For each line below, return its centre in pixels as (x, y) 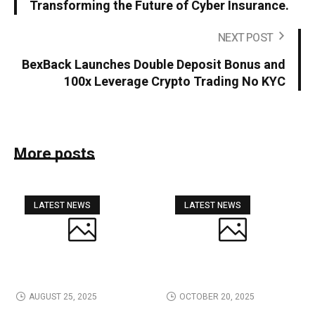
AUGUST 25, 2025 (63, 296)
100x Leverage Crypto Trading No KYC (175, 82)
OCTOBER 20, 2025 (217, 296)
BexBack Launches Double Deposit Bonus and (154, 65)
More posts (54, 154)
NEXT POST (245, 38)
